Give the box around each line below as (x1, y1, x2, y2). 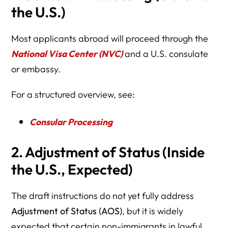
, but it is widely (122, 205, 184, 217)
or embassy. (11, 63, 61, 75)
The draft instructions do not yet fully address (11, 190, 194, 202)
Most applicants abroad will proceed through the (11, 33, 209, 45)
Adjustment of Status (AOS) (11, 205, 123, 217)
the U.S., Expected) (11, 160, 133, 179)
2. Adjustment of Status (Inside (11, 143, 205, 161)
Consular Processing (29, 116, 112, 128)
